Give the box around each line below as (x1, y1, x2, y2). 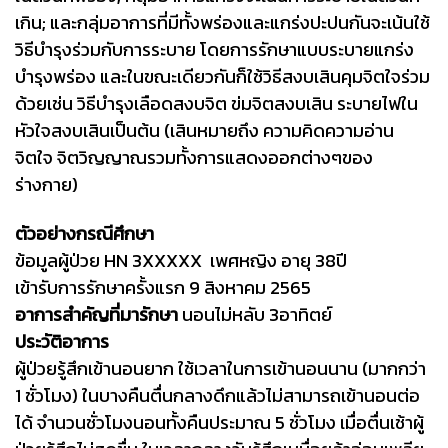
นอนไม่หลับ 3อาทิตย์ (178, 300, 332, 328)
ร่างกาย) (15, 170, 82, 198)
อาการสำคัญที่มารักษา (15, 300, 178, 328)
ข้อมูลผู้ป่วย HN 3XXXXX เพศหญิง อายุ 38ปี (15, 246, 347, 274)
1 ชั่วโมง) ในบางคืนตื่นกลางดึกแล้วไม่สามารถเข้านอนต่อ (15, 381, 420, 409)
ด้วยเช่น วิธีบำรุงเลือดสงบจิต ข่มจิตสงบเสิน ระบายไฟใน (15, 89, 418, 117)
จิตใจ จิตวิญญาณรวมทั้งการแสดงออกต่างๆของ (15, 143, 373, 171)
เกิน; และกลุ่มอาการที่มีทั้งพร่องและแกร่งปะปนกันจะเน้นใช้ (15, 8, 430, 36)
